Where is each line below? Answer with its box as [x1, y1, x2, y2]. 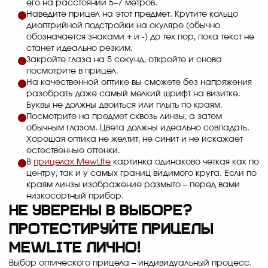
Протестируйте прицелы [9, 222, 214, 239]
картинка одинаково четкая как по [111, 158, 259, 167]
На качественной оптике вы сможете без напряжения [26, 78, 252, 87]
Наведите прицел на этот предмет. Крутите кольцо [26, 10, 238, 19]
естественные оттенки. [26, 147, 120, 156]
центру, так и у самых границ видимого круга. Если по [26, 169, 257, 178]
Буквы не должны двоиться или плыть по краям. [26, 101, 223, 110]
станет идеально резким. [26, 44, 133, 53]
